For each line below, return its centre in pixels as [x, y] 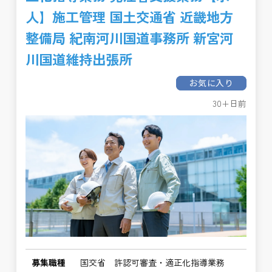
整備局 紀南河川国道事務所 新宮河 [130, 38]
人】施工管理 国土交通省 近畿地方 [130, 16]
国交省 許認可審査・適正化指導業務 [153, 262]
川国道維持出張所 [79, 59]
